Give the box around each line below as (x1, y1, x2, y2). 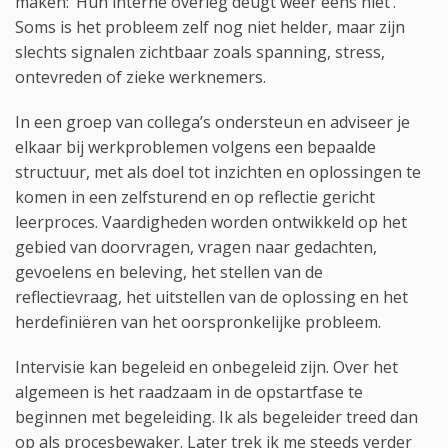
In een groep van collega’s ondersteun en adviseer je (15, 111, 410, 134)
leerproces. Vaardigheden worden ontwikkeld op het (15, 211, 407, 234)
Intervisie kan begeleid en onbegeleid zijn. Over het (15, 356, 398, 379)
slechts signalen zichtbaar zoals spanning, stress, (15, 41, 385, 64)
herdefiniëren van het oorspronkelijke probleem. (15, 311, 381, 334)
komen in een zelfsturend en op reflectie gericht (15, 186, 375, 209)
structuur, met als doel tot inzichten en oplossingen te (15, 161, 421, 184)
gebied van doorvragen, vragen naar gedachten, (15, 236, 377, 259)
